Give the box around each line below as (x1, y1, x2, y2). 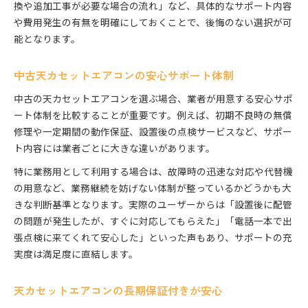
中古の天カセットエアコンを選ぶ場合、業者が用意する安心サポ (14, 91, 293, 106)
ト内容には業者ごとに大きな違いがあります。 (14, 141, 215, 155)
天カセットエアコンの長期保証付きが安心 (14, 283, 223, 299)
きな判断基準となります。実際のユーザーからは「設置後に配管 (14, 197, 292, 212)
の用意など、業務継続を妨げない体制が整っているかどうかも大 (14, 181, 291, 195)
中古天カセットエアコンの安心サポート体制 (14, 67, 234, 84)
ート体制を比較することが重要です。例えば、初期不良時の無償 (14, 108, 292, 122)
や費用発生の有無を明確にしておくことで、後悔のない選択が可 (14, 15, 292, 30)
